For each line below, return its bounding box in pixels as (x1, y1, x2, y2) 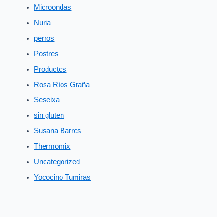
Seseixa (34, 96, 60, 104)
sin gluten (34, 111, 64, 120)
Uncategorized (34, 158, 80, 166)
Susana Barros (34, 127, 82, 135)
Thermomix (34, 142, 71, 151)
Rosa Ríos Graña (34, 80, 90, 89)
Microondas (34, 3, 72, 11)
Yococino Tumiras (34, 173, 91, 182)
